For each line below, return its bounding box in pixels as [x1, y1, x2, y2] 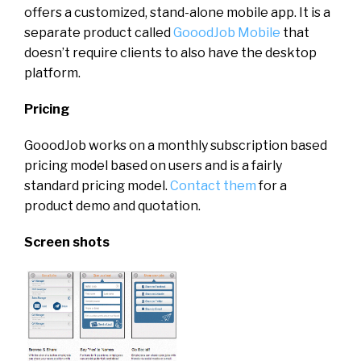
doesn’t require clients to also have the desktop [24, 45, 317, 61]
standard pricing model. [24, 178, 170, 194]
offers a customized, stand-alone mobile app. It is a [24, 5, 330, 21]
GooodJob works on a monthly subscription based [24, 138, 327, 154]
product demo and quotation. [24, 198, 201, 214]
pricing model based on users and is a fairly [24, 158, 282, 174]
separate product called [24, 25, 173, 41]
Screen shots [24, 234, 110, 251]
